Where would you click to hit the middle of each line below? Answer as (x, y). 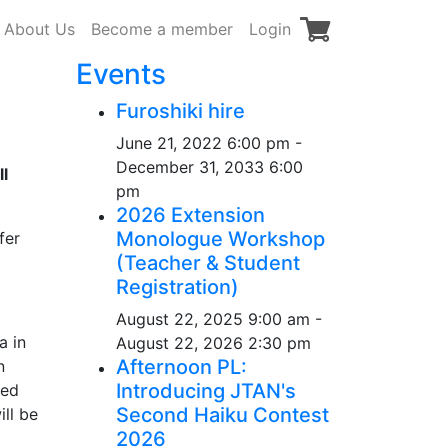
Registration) (177, 286)
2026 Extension (190, 214)
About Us (39, 28)
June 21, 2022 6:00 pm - (209, 142)
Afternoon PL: (181, 366)
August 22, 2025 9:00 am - (219, 318)
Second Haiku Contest (222, 414)
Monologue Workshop (220, 238)
